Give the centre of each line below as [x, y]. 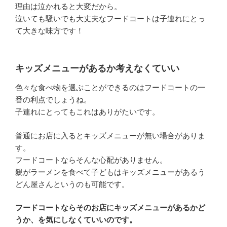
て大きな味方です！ [49, 31]
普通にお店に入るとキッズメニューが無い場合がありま [110, 135]
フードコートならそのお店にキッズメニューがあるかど [110, 208]
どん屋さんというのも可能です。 [72, 184]
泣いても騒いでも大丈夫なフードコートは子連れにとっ [110, 19]
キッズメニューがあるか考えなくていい [97, 68]
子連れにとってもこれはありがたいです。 [87, 112]
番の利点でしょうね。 [53, 100]
